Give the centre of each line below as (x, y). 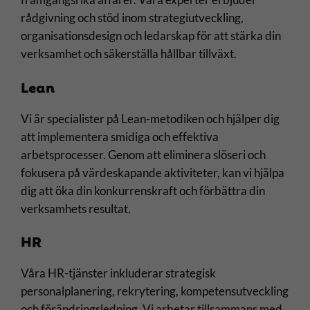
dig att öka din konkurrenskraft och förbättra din (143, 190)
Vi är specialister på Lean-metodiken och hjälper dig (151, 118)
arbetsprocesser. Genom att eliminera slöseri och (144, 154)
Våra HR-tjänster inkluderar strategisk (119, 273)
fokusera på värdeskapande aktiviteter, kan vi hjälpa (153, 172)
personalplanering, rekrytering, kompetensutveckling (155, 291)
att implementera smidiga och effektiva (120, 136)
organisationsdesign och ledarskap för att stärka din (151, 35)
